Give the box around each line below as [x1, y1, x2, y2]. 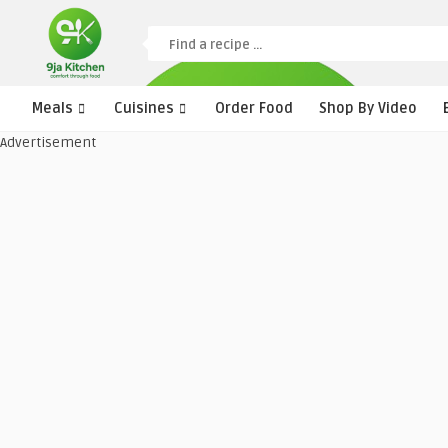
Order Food [215, 100, 293, 117]
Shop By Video [319, 100, 417, 117]
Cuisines [114, 100, 174, 117]
